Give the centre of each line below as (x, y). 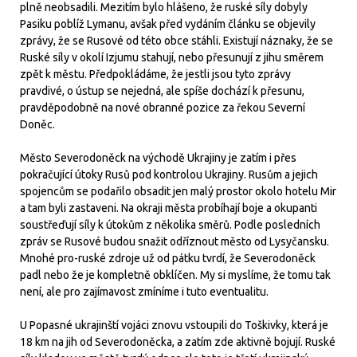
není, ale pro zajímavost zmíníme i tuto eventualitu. (144, 291)
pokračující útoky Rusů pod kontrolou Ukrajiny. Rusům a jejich (169, 174)
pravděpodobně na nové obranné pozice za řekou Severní (163, 107)
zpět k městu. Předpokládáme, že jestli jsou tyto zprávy (155, 74)
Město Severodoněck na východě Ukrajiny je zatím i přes (158, 157)
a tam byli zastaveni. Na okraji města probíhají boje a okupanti (169, 208)
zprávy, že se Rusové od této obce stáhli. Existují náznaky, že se (177, 40)
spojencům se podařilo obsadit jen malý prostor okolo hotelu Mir (178, 191)
